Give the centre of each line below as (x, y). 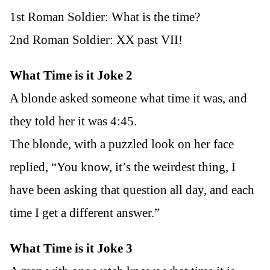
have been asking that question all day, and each (132, 190)
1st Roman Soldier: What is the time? (105, 17)
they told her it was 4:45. (73, 121)
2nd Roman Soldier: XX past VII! (96, 39)
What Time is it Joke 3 (71, 248)
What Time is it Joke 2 (71, 75)
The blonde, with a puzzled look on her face (122, 144)
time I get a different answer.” (85, 212)
